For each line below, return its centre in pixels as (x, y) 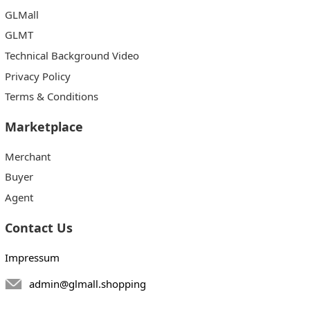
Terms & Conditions (51, 97)
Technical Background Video (72, 56)
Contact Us (38, 227)
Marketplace (44, 126)
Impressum (32, 258)
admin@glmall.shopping (87, 283)
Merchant (27, 156)
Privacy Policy (37, 76)
